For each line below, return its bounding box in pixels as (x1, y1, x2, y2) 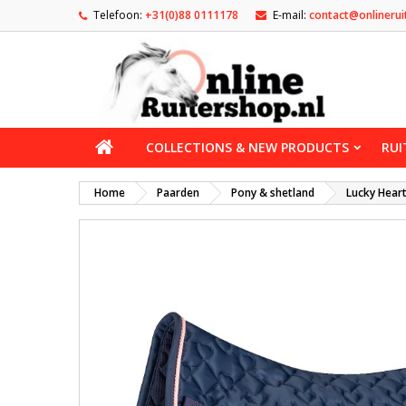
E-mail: (273, 7, 306, 23)
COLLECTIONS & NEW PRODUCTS (146, 139, 349, 156)
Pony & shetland (231, 185, 314, 200)
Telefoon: (93, 7, 142, 23)
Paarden (157, 185, 199, 200)
